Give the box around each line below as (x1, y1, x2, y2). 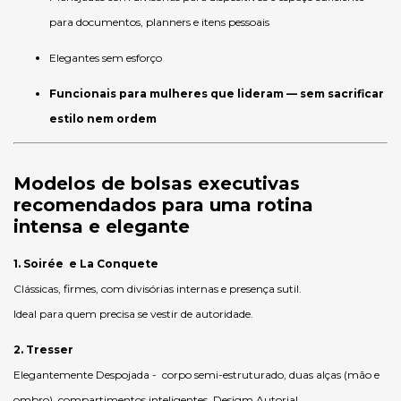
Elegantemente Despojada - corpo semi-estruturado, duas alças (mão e (13, 368, 380, 381)
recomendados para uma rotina (13, 194, 313, 216)
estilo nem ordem (49, 112, 157, 125)
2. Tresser (13, 343, 73, 356)
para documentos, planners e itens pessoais (49, 15, 269, 29)
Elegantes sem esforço (49, 51, 162, 64)
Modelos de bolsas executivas (13, 173, 300, 194)
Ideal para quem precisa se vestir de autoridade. (13, 307, 253, 320)
